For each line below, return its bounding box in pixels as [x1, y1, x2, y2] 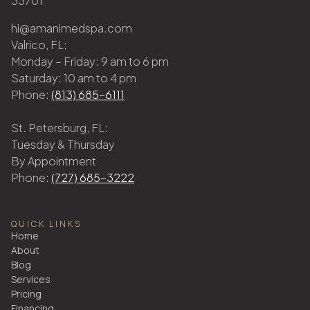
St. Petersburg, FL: [11, 120, 108, 136]
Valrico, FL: [11, 37, 67, 53]
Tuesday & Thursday [11, 137, 115, 152]
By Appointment [11, 154, 96, 169]
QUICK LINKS [11, 218, 82, 230]
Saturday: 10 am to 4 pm [11, 71, 136, 86]
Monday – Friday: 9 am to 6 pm [11, 54, 169, 69]
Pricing [11, 287, 42, 301]
